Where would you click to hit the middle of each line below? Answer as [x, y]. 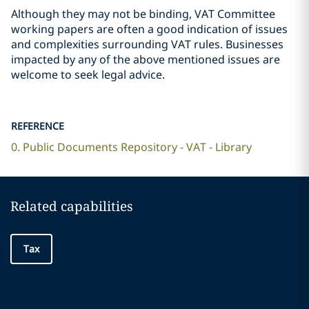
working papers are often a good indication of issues [149, 29]
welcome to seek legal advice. [88, 74]
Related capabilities [72, 206]
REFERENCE [38, 126]
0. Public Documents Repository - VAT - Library [131, 147]
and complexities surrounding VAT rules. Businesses [147, 44]
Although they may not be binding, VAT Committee [143, 14]
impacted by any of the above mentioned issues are [146, 59]
